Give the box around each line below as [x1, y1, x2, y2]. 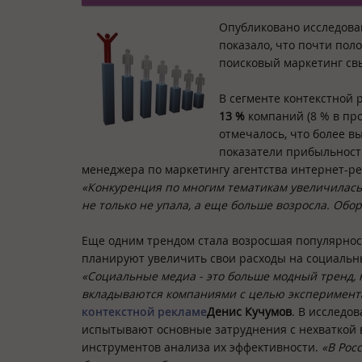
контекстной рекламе [82, 304, 207, 320]
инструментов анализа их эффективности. [82, 339, 322, 356]
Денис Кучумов [207, 304, 292, 320]
